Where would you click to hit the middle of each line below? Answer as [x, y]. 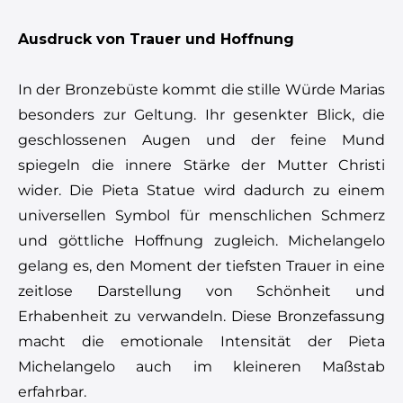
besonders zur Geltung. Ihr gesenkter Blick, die [201, 114]
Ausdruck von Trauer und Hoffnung [156, 39]
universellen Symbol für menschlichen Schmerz [201, 215]
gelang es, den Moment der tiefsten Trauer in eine [201, 265]
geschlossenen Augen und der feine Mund [201, 139]
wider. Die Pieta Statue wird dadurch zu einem [201, 190]
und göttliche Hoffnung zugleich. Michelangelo [201, 240]
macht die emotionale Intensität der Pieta [201, 341]
